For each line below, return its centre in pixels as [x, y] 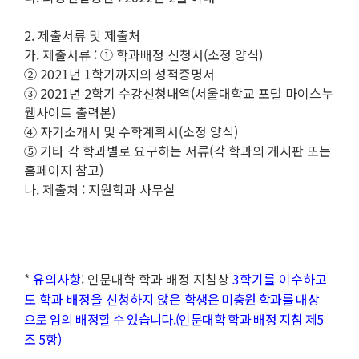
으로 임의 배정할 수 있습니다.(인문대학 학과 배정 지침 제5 [174, 319]
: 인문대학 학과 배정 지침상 [157, 279]
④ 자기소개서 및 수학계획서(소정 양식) [131, 132]
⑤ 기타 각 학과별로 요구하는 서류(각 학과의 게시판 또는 [177, 151]
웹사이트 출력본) [70, 113]
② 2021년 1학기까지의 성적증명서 [119, 74]
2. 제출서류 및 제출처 [82, 36]
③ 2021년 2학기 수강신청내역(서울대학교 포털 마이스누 [179, 93]
